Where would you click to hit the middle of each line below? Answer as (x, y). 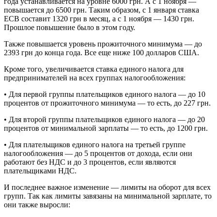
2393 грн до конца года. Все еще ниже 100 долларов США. (101, 52)
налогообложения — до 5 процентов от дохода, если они (98, 153)
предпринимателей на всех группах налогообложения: (95, 77)
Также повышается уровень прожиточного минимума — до (103, 44)
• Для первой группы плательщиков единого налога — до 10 (105, 94)
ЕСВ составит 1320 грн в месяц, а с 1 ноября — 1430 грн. (99, 18)
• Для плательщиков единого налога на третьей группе (95, 144)
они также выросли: (37, 204)
